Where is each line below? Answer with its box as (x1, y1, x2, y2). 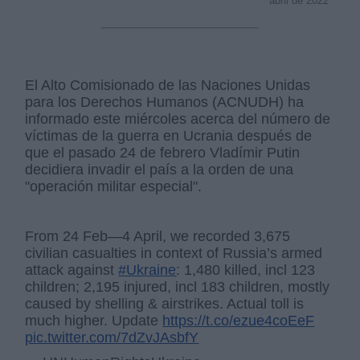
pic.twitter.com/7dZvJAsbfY (25, 329, 199, 346)
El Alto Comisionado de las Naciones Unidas (25, 76, 311, 93)
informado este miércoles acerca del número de (25, 110, 331, 127)
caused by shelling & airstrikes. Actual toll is (25, 295, 305, 312)
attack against (25, 261, 119, 278)
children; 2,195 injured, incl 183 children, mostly (25, 278, 330, 295)
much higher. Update (25, 312, 163, 329)
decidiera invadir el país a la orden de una (25, 161, 294, 178)
